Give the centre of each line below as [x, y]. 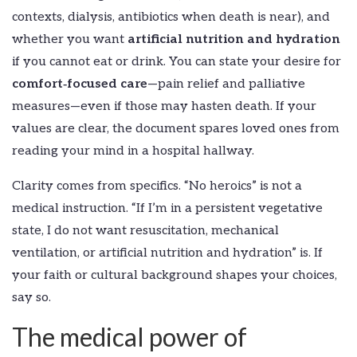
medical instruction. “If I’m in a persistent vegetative [167, 209]
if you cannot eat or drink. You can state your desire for [177, 62]
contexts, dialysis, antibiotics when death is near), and [171, 18]
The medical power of [129, 337]
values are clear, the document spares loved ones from [176, 129]
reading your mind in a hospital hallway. [133, 151]
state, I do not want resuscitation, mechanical [145, 231]
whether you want [70, 40]
